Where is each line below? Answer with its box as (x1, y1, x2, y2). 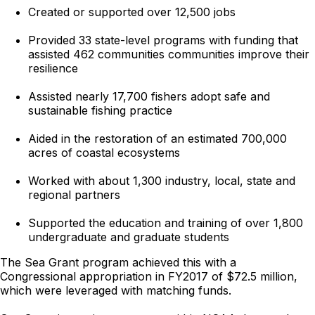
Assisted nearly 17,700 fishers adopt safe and (28, 89, 270, 103)
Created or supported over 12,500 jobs (28, 5, 236, 19)
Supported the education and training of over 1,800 (28, 216, 303, 230)
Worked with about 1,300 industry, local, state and (28, 174, 295, 188)
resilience (28, 61, 78, 75)
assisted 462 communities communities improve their (28, 47, 309, 61)
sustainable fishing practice (28, 103, 172, 117)
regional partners (28, 188, 120, 202)
